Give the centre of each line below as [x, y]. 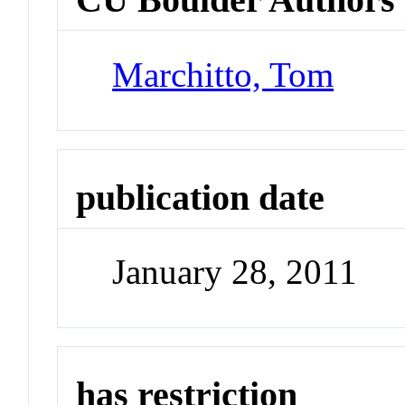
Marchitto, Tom [223, 74]
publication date [201, 197]
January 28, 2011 [235, 272]
